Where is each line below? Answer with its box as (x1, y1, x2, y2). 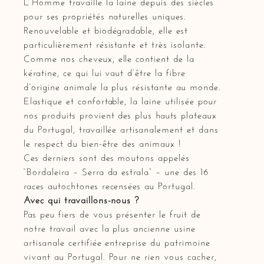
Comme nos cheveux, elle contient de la (24, 49, 194, 64)
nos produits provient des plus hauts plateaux (24, 105, 217, 121)
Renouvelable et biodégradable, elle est (24, 21, 188, 36)
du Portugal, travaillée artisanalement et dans (24, 120, 219, 135)
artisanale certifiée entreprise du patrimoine (24, 233, 210, 248)
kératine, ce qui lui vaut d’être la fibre (24, 63, 186, 78)
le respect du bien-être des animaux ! (24, 134, 181, 149)
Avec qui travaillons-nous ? (24, 190, 140, 206)
